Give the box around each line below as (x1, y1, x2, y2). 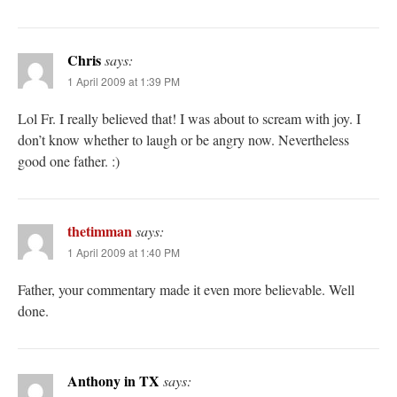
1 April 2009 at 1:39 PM (67, 74, 180, 90)
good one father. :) (18, 152, 120, 171)
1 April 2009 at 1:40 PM (67, 245, 180, 261)
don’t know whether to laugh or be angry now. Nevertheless (18, 130, 349, 150)
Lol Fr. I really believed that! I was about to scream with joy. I (18, 109, 361, 128)
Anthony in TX (67, 370, 160, 392)
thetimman (67, 221, 132, 242)
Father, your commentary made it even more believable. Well (18, 280, 354, 300)
